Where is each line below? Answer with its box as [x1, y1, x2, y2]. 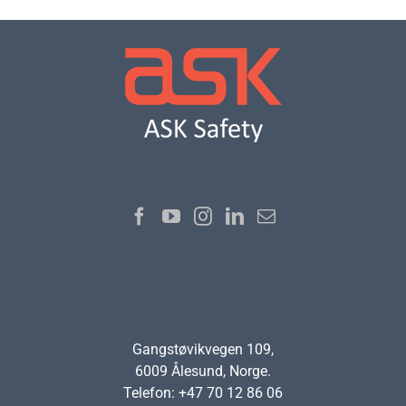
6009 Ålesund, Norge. [135, 362, 271, 381]
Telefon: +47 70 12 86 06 [123, 384, 283, 402]
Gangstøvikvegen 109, [132, 341, 274, 359]
